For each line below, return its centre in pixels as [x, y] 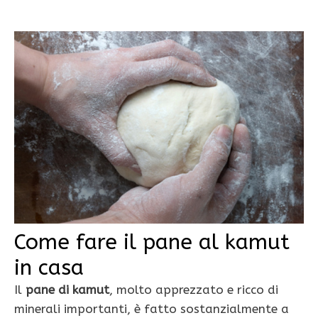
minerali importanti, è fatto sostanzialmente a [152, 308]
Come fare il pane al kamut [152, 242]
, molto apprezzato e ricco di [194, 289]
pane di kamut [67, 289]
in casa [49, 267]
